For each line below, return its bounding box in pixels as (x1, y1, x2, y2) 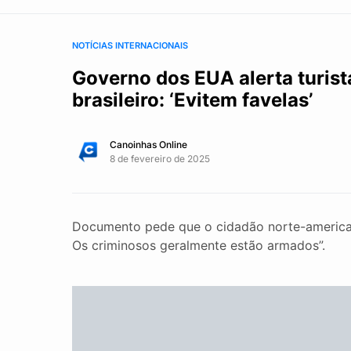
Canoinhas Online (110, 139, 187, 150)
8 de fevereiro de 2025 (110, 153, 210, 165)
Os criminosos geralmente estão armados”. (72, 237, 325, 253)
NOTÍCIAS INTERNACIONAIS (72, 40, 188, 51)
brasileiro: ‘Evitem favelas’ (72, 89, 313, 111)
